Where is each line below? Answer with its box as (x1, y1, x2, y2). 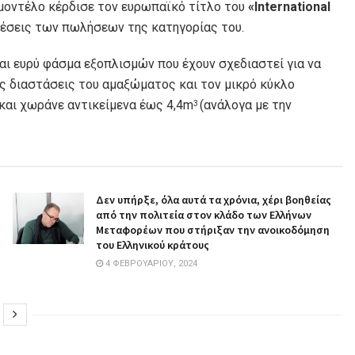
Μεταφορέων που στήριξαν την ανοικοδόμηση (95, 223, 330, 238)
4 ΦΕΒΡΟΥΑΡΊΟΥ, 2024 (102, 258, 197, 269)
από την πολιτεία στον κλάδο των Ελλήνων (95, 208, 311, 223)
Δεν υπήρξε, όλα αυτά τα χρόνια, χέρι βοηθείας (95, 193, 331, 208)
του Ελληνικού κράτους (95, 238, 209, 253)
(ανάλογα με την (200, 97, 292, 113)
